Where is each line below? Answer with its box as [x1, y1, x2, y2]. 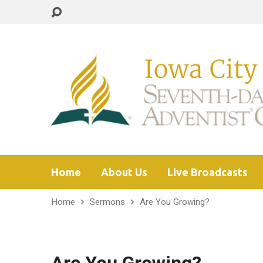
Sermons [90, 197, 125, 207]
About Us [101, 166, 147, 178]
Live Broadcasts [167, 166, 248, 178]
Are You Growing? [140, 197, 210, 207]
